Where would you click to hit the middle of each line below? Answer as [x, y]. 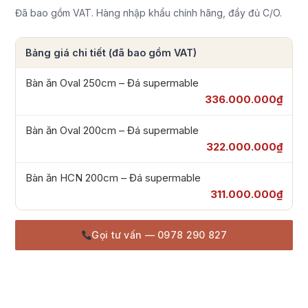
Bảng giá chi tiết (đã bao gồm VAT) [111, 53]
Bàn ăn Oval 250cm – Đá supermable [112, 83]
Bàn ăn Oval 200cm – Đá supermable [112, 131]
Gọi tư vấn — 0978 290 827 [159, 235]
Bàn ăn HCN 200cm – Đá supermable [113, 178]
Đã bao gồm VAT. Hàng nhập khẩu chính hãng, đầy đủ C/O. [149, 13]
